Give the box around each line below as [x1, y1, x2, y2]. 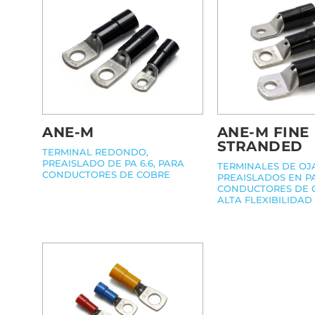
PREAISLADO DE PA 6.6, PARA [42, 157, 184, 169]
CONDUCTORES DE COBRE [42, 169, 170, 181]
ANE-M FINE [217, 123, 309, 141]
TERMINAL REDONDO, [42, 146, 148, 158]
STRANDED [217, 137, 303, 155]
